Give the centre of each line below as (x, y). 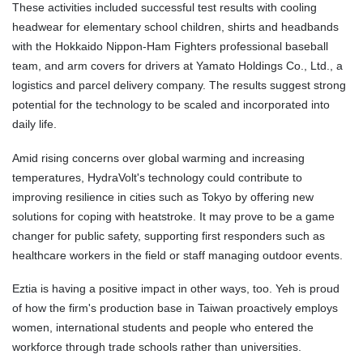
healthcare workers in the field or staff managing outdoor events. (177, 255)
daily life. (34, 124)
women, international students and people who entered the (163, 328)
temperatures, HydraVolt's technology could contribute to (157, 177)
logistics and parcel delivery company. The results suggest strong (179, 85)
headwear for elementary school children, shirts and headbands (175, 27)
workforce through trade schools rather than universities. (157, 347)
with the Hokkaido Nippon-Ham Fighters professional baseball (170, 47)
